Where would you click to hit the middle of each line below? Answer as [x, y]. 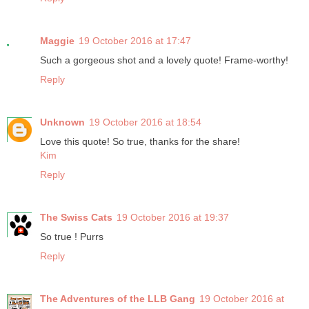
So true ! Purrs [72, 237]
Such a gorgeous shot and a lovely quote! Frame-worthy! [164, 60]
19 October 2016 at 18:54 [145, 122]
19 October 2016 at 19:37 [173, 218]
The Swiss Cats [76, 218]
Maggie [57, 41]
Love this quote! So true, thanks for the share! [140, 142]
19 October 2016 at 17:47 [135, 41]
